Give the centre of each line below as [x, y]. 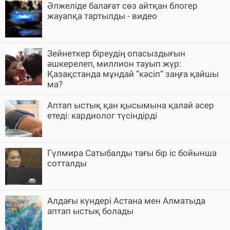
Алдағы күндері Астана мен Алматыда [126, 200]
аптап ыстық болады [90, 211]
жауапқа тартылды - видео [102, 16]
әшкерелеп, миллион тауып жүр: [114, 63]
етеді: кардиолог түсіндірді [102, 115]
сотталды [67, 163]
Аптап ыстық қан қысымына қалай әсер [131, 105]
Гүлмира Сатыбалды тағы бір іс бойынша [132, 153]
